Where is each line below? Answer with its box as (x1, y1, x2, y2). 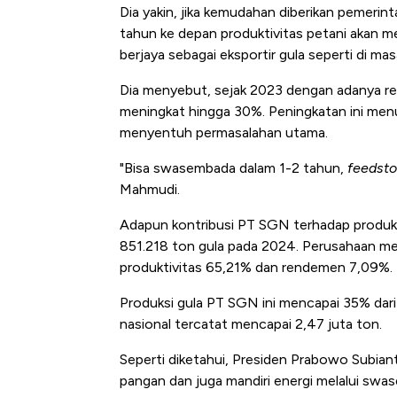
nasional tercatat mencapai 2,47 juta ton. (120, 315, 382, 333)
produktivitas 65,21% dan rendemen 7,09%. (120, 259, 393, 276)
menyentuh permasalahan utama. (120, 124, 328, 142)
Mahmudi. (120, 181, 180, 198)
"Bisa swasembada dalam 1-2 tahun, (120, 160, 347, 177)
